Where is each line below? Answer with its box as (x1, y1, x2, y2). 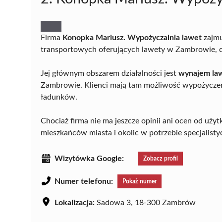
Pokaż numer (122, 178, 157, 184)
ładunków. (41, 93, 77, 101)
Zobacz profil (143, 155, 178, 162)
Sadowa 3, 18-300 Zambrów (95, 198, 196, 207)
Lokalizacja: (55, 198, 95, 207)
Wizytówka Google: (55, 154, 124, 163)
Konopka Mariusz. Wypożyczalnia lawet (62, 33, 202, 42)
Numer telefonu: (55, 177, 113, 185)
